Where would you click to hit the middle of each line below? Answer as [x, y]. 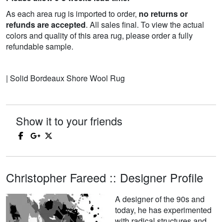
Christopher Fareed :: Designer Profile [105, 178]
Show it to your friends [69, 121]
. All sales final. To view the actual [145, 25]
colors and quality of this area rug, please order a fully [99, 36]
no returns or [163, 14]
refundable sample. [40, 47]
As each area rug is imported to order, [72, 14]
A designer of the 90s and [160, 199]
